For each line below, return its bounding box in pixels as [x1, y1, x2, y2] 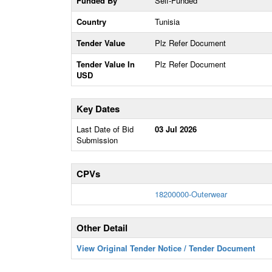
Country [76, 16, 106, 27]
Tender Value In [76, 58, 135, 70]
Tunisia [155, 16, 180, 27]
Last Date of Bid [76, 123, 134, 135]
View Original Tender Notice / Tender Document [76, 242, 255, 254]
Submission [76, 134, 118, 146]
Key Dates [76, 102, 120, 115]
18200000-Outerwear [155, 188, 227, 200]
